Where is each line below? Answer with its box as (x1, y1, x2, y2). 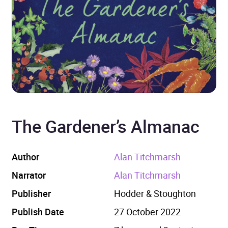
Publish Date (12, 205, 64, 218)
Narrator (12, 168, 46, 181)
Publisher (12, 187, 51, 199)
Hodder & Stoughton (113, 187, 196, 199)
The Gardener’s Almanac (12, 114, 199, 138)
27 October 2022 (113, 205, 181, 218)
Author (12, 150, 39, 163)
